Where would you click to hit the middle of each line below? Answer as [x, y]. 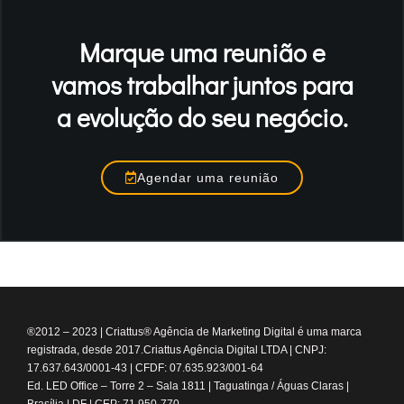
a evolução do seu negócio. [202, 118]
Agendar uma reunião [208, 178]
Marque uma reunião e [202, 53]
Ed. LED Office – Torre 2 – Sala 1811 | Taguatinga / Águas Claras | [188, 386]
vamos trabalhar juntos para [202, 85]
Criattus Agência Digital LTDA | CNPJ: [235, 350]
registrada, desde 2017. [85, 350]
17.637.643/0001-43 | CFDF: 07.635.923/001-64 [145, 368]
